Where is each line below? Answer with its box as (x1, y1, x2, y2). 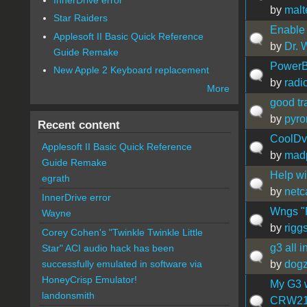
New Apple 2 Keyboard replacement (53, 64, 210, 76)
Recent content (37, 118, 120, 132)
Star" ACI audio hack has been (41, 243, 174, 254)
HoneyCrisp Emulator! (41, 274, 137, 286)
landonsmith (41, 290, 95, 302)
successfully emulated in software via (41, 258, 202, 270)
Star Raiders (53, 12, 108, 24)
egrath (41, 173, 70, 184)
